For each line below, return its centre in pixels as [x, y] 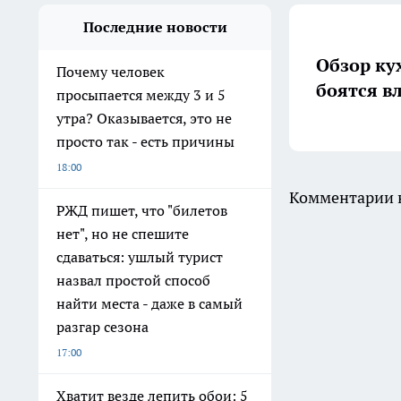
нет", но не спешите [123, 234]
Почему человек [111, 72]
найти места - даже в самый [149, 304]
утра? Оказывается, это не [144, 119]
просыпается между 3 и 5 [141, 95]
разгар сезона [102, 327]
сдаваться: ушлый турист [140, 257]
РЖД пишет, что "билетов [142, 211]
